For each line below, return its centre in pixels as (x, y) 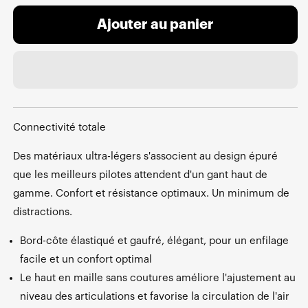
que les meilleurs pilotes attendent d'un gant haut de (140, 175)
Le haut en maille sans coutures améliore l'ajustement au (158, 278)
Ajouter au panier (155, 25)
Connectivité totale (59, 127)
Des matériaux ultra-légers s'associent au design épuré (145, 156)
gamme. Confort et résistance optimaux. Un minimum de (151, 193)
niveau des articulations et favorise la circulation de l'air (155, 296)
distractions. (43, 212)
